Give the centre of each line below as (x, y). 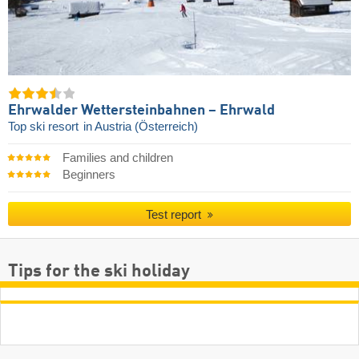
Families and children (117, 158)
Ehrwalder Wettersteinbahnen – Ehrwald (141, 111)
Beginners (89, 175)
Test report (175, 215)
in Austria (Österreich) (141, 127)
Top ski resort (45, 127)
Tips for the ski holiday (99, 271)
